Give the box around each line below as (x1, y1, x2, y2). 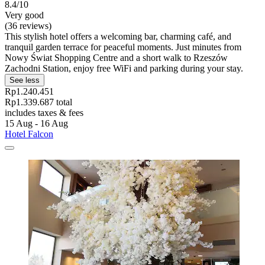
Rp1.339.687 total (5, 97, 72, 108)
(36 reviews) (5, 21, 51, 31)
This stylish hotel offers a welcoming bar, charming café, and (5, 31, 231, 42)
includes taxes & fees (5, 108, 83, 118)
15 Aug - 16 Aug (5, 118, 68, 129)
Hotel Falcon (5, 129, 53, 140)
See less (9, 76, 40, 85)
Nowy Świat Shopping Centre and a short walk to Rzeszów (5, 53, 228, 63)
